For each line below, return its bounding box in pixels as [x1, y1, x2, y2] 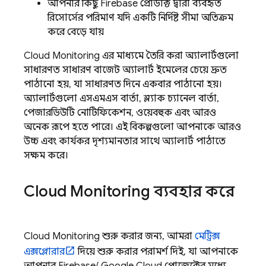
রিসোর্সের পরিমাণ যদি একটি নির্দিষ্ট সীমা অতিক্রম [47, 12, 233, 24]
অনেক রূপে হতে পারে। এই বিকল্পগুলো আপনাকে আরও [24, 121, 241, 133]
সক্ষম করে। [24, 150, 68, 161]
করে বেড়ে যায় [47, 26, 104, 38]
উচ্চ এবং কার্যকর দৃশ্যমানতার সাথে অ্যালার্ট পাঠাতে [24, 135, 226, 147]
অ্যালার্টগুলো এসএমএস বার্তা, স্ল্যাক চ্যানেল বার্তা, [24, 93, 219, 104]
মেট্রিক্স [195, 230, 220, 242]
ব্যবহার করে [150, 182, 235, 201]
